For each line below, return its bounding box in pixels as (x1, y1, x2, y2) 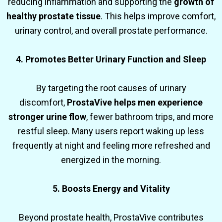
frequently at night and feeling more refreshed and (12, 140, 210, 151)
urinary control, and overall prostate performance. (14, 25, 208, 36)
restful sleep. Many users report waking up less (18, 125, 204, 136)
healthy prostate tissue (6, 10, 101, 21)
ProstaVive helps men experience (67, 97, 203, 108)
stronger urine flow (8, 111, 86, 122)
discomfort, (19, 97, 67, 108)
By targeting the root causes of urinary (36, 82, 186, 93)
